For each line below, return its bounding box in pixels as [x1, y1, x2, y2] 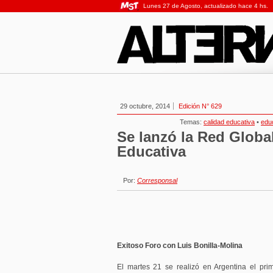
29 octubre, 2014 [120, 102, 170, 110]
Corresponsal [137, 177, 177, 184]
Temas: [180, 118, 204, 126]
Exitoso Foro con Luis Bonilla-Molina [117, 241, 243, 250]
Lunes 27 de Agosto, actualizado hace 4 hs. [143, 2, 268, 9]
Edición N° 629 [179, 102, 222, 110]
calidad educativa [204, 118, 255, 126]
